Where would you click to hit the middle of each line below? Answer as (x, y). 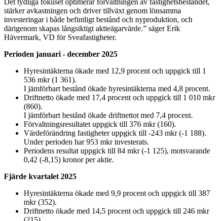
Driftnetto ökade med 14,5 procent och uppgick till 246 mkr (116, 211)
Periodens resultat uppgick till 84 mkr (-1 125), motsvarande (117, 150)
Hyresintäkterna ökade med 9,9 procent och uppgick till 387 (117, 193)
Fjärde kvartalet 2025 (40, 176)
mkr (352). (40, 202)
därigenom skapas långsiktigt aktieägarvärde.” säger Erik (92, 28)
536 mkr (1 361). (50, 79)
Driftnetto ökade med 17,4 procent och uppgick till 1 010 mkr (119, 97)
